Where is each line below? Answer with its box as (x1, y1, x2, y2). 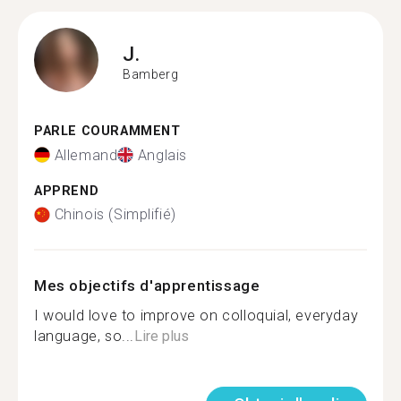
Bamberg (123, 66, 179, 81)
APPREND (34, 183, 99, 199)
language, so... (34, 328, 134, 345)
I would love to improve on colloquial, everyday (34, 307, 359, 324)
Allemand (54, 146, 118, 164)
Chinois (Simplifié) (54, 206, 176, 223)
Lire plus (134, 328, 189, 345)
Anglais (137, 146, 188, 164)
